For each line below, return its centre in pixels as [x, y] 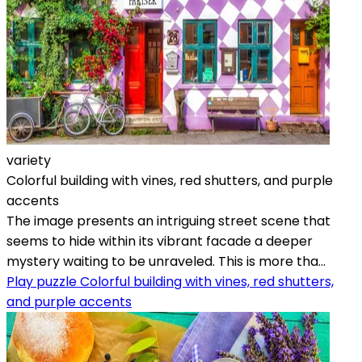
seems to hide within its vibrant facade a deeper [160, 241]
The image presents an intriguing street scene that [168, 221]
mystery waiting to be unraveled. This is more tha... [166, 261]
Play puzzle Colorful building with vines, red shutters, [170, 281]
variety [29, 160]
